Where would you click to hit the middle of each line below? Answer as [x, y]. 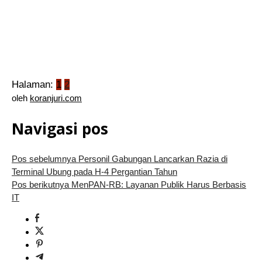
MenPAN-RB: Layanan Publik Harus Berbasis [158, 185]
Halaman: [32, 85]
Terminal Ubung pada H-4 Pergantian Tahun [94, 172]
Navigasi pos [60, 128]
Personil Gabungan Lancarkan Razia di [152, 159]
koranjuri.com [56, 98]
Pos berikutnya [40, 185]
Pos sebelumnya [44, 159]
